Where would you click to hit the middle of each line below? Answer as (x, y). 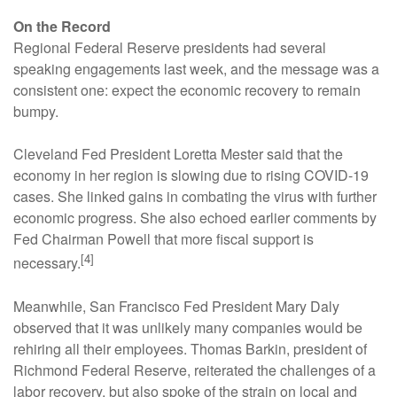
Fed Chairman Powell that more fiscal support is (163, 239)
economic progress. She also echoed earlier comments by (195, 218)
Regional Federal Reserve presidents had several (170, 48)
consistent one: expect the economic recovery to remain (187, 90)
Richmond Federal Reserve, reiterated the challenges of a (195, 370)
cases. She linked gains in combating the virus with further (195, 197)
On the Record (62, 27)
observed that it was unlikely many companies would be (188, 327)
